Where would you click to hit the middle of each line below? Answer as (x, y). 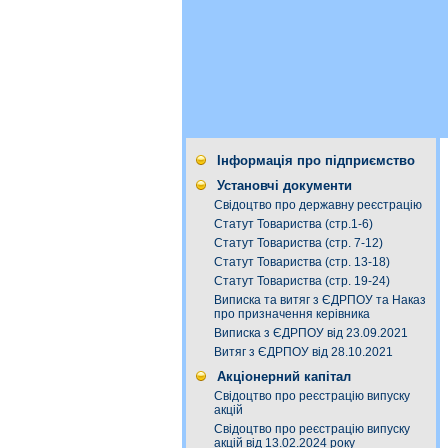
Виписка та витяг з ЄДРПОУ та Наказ (320, 300)
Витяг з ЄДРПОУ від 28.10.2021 (303, 352)
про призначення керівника (292, 314)
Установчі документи (284, 185)
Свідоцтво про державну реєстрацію (318, 205)
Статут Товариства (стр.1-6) (293, 224)
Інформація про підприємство (316, 160)
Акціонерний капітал (284, 376)
